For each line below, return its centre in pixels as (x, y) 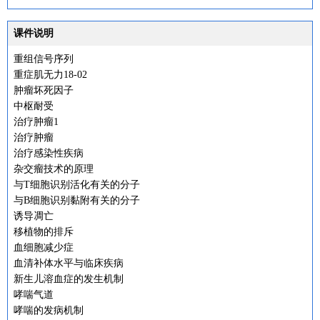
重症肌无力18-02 (50, 75)
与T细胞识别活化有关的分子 (77, 185)
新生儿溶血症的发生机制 (69, 279)
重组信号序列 (44, 59)
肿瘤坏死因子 (44, 90)
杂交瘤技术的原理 (54, 169)
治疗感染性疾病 (49, 153)
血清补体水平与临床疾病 (69, 263)
